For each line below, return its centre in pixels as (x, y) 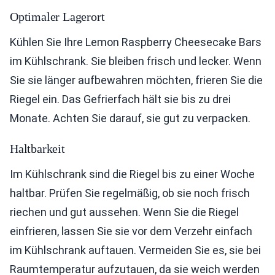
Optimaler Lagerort (57, 17)
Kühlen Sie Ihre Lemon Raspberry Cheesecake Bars (136, 42)
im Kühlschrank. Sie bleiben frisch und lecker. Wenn (136, 61)
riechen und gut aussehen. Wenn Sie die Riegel (124, 212)
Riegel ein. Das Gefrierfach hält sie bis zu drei (120, 99)
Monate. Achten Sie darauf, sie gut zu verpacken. (130, 118)
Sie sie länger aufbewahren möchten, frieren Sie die (136, 80)
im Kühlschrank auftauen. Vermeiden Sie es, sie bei (135, 250)
